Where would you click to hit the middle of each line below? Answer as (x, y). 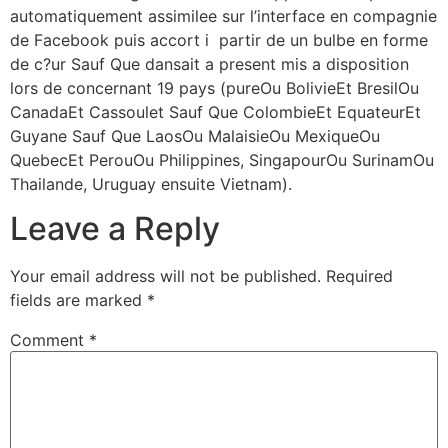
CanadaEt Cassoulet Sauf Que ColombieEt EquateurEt (215, 111)
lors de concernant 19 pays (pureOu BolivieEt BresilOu (214, 87)
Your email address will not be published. (165, 276)
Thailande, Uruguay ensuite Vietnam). (151, 183)
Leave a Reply (115, 229)
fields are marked (78, 300)
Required (359, 276)
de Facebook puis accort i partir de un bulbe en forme (219, 39)
